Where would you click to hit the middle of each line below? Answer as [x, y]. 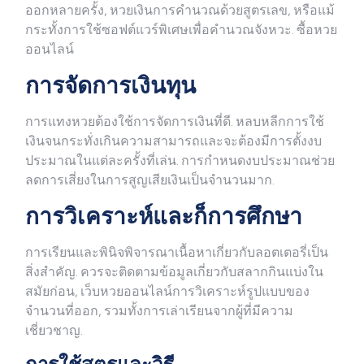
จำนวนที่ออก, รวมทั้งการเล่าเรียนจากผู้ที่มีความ [159, 311]
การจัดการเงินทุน [110, 86]
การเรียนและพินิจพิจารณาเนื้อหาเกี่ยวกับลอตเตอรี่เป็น [177, 253]
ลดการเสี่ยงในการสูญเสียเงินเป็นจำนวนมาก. [150, 180]
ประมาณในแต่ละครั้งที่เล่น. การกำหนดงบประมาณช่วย [180, 161]
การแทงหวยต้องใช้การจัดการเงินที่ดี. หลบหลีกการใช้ [175, 122]
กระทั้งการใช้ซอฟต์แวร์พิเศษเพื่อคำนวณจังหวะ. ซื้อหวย [181, 30]
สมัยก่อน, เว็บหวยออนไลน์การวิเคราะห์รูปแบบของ [167, 292]
